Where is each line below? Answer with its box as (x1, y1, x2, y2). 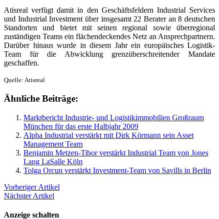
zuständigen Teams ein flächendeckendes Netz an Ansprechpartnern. (4, 32, 215, 41)
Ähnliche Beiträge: (4, 93, 78, 104)
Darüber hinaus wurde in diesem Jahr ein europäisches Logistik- (4, 41, 215, 50)
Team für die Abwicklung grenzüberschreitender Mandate (4, 50, 215, 59)
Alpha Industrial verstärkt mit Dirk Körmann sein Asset (23, 131, 194, 139)
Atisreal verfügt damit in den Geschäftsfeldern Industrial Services (4, 6, 215, 15)
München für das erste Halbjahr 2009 (23, 122, 138, 131)
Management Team (23, 139, 83, 148)
